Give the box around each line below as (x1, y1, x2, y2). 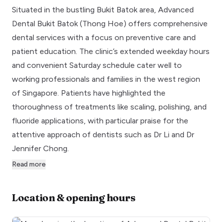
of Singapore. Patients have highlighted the (12, 88, 166, 98)
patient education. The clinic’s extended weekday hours (12, 46, 210, 56)
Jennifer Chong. (12, 143, 69, 153)
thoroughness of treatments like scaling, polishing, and (12, 102, 207, 111)
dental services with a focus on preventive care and (12, 32, 196, 42)
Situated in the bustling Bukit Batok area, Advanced (12, 4, 194, 14)
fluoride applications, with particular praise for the (12, 115, 188, 125)
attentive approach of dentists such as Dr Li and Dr (12, 129, 194, 139)
